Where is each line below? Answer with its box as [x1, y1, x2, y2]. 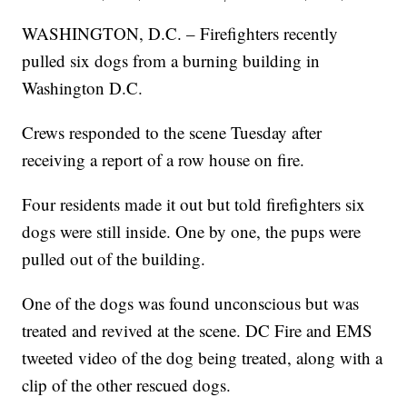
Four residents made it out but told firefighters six [22, 192, 366, 215]
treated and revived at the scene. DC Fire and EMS [22, 318, 373, 342]
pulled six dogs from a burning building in [22, 48, 321, 72]
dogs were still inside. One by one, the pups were [22, 219, 362, 243]
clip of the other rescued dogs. [22, 372, 232, 396]
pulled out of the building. [22, 246, 206, 270]
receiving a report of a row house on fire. [22, 147, 305, 171]
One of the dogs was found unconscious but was [22, 291, 360, 314]
